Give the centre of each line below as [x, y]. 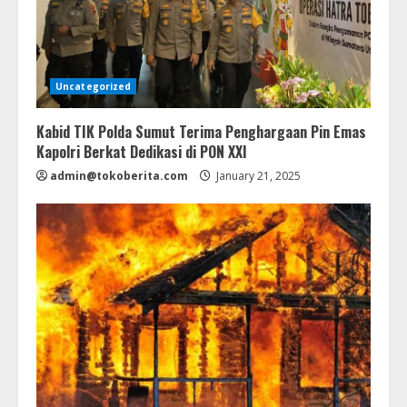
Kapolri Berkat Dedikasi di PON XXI [144, 151]
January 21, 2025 [257, 175]
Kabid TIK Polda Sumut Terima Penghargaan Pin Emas [201, 131]
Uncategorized [94, 86]
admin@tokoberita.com [119, 175]
